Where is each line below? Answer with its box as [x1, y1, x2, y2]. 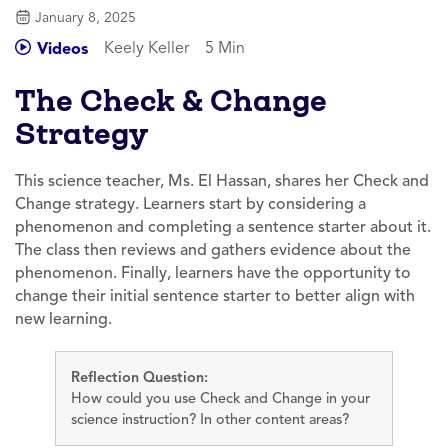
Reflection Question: [71, 367, 208, 386]
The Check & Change [15, 80, 327, 120]
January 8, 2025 [35, 8, 136, 26]
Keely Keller [104, 37, 189, 58]
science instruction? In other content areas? [71, 409, 349, 428]
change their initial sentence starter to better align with [15, 285, 415, 306]
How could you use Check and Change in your [71, 388, 370, 407]
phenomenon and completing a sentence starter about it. [15, 216, 431, 237]
